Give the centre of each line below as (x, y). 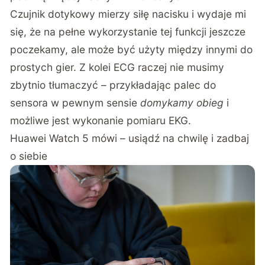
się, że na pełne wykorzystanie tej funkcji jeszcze (128, 31)
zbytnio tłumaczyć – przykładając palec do (113, 85)
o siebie (29, 156)
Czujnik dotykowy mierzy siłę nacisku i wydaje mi (128, 14)
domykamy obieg (182, 102)
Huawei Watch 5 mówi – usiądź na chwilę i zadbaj (130, 138)
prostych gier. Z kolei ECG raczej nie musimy (117, 67)
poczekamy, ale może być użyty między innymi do (132, 49)
